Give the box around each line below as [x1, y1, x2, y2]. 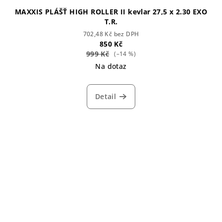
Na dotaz [95, 61, 127, 71]
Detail [95, 91, 116, 101]
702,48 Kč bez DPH [83, 29, 139, 38]
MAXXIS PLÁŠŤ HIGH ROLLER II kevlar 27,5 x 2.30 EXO [15, 6, 207, 16]
